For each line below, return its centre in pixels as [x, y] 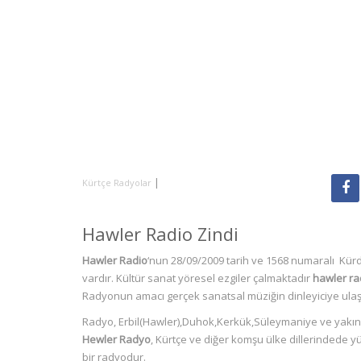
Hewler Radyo [116, 339]
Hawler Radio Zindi [160, 234]
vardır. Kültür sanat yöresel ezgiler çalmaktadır [197, 278]
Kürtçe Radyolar [117, 183]
